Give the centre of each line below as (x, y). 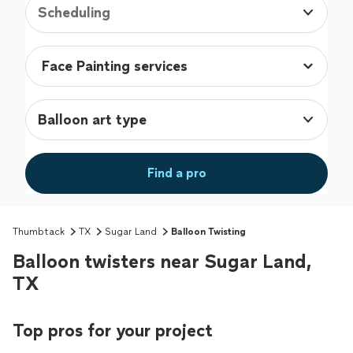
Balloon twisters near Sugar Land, (162, 262)
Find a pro (176, 173)
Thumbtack (39, 232)
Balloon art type (92, 120)
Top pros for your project (113, 331)
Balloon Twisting (208, 232)
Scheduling (74, 13)
